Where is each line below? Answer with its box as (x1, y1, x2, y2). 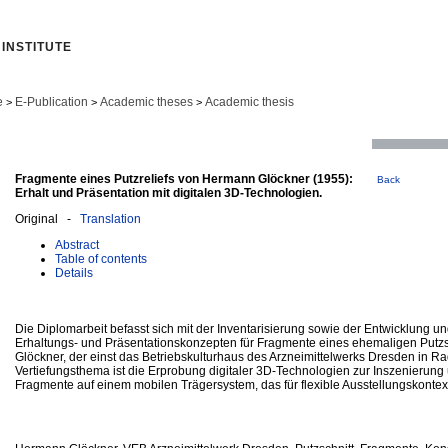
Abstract (55, 237, 99, 252)
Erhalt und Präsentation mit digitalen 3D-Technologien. (15, 185, 322, 200)
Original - (15, 211, 80, 226)
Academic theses (100, 95, 193, 109)
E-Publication (15, 95, 88, 109)
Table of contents (55, 251, 147, 266)
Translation (80, 211, 141, 226)
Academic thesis (205, 95, 294, 109)
